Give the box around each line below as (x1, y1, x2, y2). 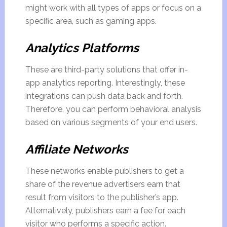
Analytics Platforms (25, 41, 139, 55)
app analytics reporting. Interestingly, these (25, 78, 185, 88)
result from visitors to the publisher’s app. (25, 193, 178, 202)
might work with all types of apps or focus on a (25, 3, 201, 13)
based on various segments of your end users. (25, 118, 197, 127)
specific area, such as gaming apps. (25, 16, 157, 26)
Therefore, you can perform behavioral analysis (25, 104, 201, 114)
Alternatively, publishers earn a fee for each (25, 206, 185, 215)
